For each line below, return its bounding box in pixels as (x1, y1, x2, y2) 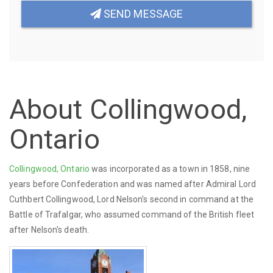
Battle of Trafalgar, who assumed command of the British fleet (9, 210, 255, 220)
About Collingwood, (9, 93, 247, 126)
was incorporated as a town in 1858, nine (90, 164, 250, 174)
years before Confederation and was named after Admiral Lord (9, 179, 256, 190)
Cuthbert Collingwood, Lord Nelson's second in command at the (9, 194, 254, 205)
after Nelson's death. (9, 225, 90, 235)
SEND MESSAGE (101, 7, 183, 20)
